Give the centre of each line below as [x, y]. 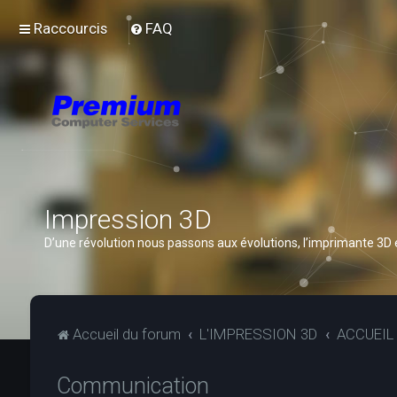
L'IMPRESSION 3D [259, 334]
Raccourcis [70, 28]
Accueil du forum [126, 334]
